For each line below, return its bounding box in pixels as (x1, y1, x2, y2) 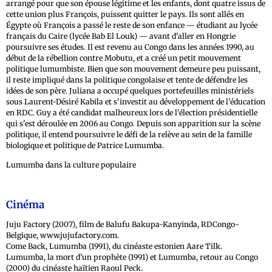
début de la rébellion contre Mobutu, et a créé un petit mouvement (6, 53, 241, 63)
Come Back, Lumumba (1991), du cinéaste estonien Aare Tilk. (6, 242, 222, 251)
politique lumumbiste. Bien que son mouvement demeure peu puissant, (6, 64, 260, 74)
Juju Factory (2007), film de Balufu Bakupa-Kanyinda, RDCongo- (6, 220, 239, 229)
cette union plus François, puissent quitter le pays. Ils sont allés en (6, 10, 244, 19)
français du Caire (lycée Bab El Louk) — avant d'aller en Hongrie (6, 32, 236, 41)
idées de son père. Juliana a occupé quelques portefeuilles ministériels (6, 86, 254, 96)
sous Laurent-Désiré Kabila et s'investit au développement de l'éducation (6, 97, 265, 107)
